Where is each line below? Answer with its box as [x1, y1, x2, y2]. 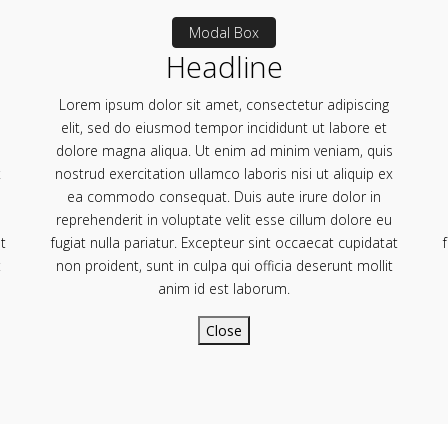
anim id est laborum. [158, 278, 290, 298]
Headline [165, 46, 283, 86]
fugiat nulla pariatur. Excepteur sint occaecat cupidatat [50, 232, 398, 252]
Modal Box [189, 22, 259, 42]
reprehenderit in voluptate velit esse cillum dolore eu [56, 209, 392, 229]
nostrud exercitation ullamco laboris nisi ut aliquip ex [55, 163, 393, 183]
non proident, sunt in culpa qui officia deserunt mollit [55, 255, 393, 275]
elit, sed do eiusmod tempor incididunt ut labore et [61, 117, 387, 137]
